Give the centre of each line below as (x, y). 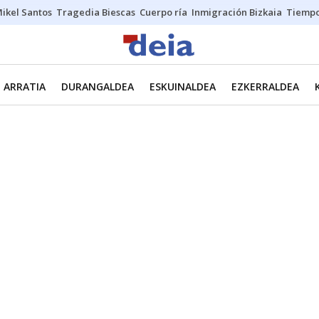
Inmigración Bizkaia (237, 12)
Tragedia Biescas (96, 12)
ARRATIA (25, 87)
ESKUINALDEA (183, 87)
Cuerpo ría (163, 12)
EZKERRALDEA (265, 87)
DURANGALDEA (98, 87)
